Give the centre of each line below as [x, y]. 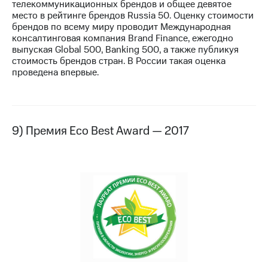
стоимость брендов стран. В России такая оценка [119, 61]
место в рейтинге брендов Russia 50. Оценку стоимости [133, 15]
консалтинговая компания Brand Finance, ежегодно [123, 38]
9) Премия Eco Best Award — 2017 [100, 131]
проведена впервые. [55, 72]
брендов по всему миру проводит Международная [121, 27]
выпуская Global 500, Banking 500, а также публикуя [125, 49]
